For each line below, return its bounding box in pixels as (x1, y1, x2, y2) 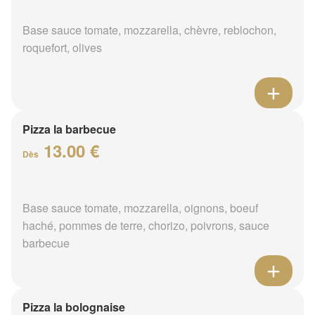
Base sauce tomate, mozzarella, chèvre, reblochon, (22, 21, 276, 38)
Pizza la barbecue (22, 120, 116, 137)
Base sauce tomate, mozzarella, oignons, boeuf (22, 199, 258, 216)
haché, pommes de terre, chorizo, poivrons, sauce (22, 217, 269, 233)
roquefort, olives (22, 39, 102, 56)
